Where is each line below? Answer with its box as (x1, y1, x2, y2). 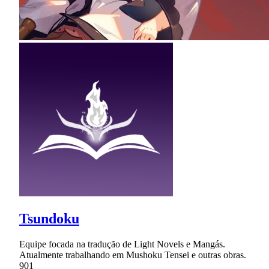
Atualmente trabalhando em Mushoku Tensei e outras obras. (19, 249, 246, 260)
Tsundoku (19, 210, 79, 226)
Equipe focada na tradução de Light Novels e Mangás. (19, 238, 225, 249)
